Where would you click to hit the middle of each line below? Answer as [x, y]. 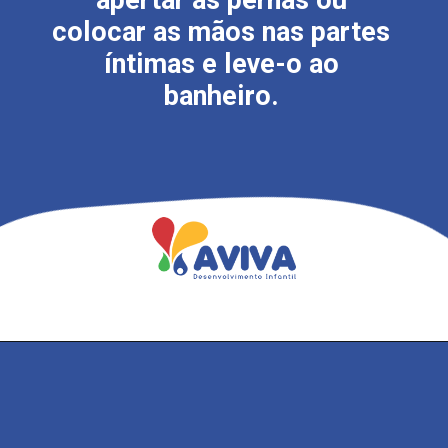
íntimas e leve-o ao [221, 64]
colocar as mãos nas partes [221, 32]
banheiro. [221, 96]
